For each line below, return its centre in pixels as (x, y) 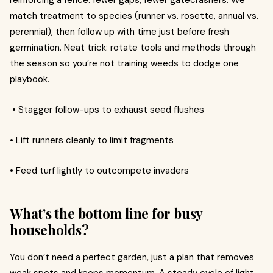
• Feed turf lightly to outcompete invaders (99, 171)
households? (51, 230)
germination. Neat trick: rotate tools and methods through (133, 48)
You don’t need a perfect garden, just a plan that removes (132, 257)
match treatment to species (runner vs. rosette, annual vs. (134, 16)
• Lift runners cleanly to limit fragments (92, 140)
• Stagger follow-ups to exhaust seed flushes (107, 110)
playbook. (30, 79)
